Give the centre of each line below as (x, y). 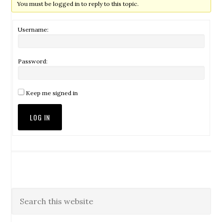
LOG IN (40, 117)
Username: (33, 29)
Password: (33, 61)
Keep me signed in (52, 93)
